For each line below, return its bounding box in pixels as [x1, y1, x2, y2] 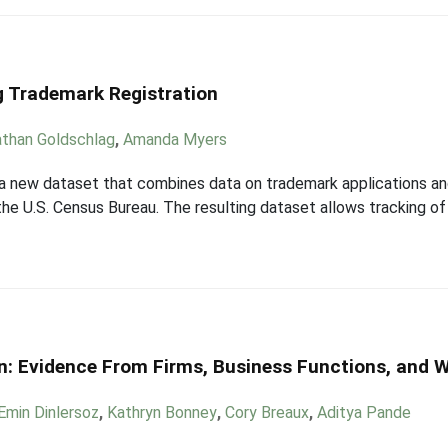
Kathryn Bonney [107, 403, 218, 422]
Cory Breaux [225, 403, 310, 422]
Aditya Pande [317, 403, 412, 422]
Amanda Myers [123, 130, 228, 149]
